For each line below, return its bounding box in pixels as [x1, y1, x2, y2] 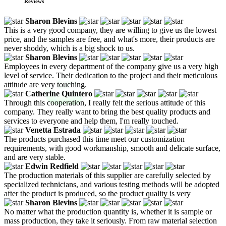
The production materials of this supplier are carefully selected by [4, 171, 211, 180]
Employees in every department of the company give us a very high [4, 62, 218, 71]
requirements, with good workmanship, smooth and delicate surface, [4, 143, 220, 152]
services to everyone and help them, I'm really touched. [4, 116, 179, 125]
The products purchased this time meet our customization [4, 134, 185, 143]
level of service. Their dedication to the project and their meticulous [4, 71, 217, 80]
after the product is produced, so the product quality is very [4, 189, 191, 198]
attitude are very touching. [4, 80, 87, 89]
